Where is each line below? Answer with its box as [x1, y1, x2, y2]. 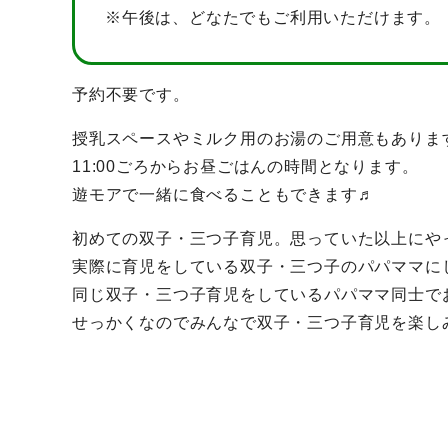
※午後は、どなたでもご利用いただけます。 [105, 9, 441, 27]
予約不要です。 [72, 86, 190, 104]
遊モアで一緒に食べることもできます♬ [72, 186, 375, 204]
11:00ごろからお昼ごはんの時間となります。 [72, 158, 419, 176]
